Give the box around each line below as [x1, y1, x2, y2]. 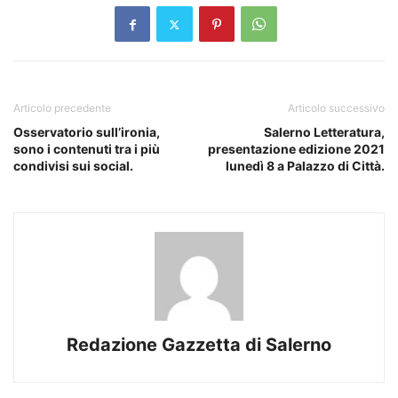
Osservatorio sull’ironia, [13, 124, 160, 140]
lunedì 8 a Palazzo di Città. [226, 158, 385, 174]
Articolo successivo [288, 101, 385, 115]
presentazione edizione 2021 [208, 141, 385, 157]
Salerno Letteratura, [264, 124, 385, 140]
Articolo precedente [13, 101, 111, 115]
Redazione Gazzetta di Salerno [67, 334, 331, 356]
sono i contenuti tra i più [13, 141, 160, 157]
